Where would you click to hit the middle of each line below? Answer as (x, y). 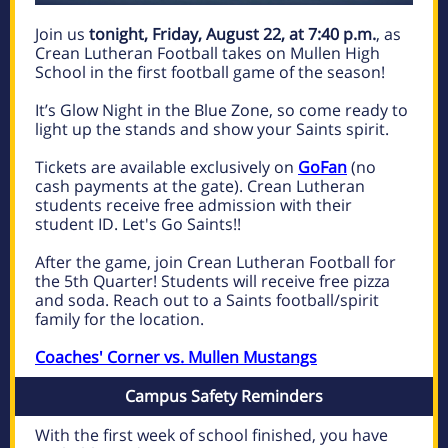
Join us (62, 34)
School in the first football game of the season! (210, 72)
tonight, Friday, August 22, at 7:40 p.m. (232, 34)
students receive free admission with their (193, 205)
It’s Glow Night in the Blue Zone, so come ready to (221, 110)
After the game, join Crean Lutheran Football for (215, 262)
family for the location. (121, 319)
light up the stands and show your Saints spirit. (212, 129)
